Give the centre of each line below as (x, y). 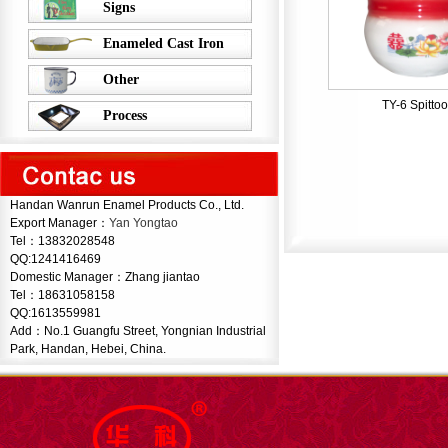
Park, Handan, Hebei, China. (88, 349)
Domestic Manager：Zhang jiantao (106, 277)
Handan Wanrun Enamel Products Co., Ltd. (127, 205)
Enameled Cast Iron (163, 43)
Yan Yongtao (145, 223)
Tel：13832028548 (64, 241)
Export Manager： (59, 223)
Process (125, 115)
